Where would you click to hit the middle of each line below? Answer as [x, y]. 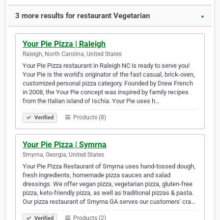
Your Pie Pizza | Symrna [65, 145]
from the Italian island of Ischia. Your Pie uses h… [91, 101]
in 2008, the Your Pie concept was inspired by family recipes [106, 92]
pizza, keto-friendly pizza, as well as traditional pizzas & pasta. [108, 193]
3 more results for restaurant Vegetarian [82, 16]
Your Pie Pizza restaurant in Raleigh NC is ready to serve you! [106, 66]
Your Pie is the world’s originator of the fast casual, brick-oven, [109, 75]
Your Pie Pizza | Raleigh [64, 44]
